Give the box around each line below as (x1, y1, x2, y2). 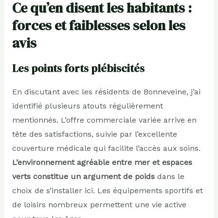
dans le (154, 171, 184, 181)
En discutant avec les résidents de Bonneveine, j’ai (12, 87, 200, 96)
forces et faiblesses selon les (12, 16, 185, 35)
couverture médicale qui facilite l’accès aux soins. (12, 143, 200, 153)
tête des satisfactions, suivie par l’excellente (12, 129, 177, 139)
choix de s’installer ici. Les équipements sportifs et (12, 185, 203, 195)
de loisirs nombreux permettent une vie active (12, 200, 186, 209)
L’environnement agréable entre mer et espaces (12, 157, 192, 167)
